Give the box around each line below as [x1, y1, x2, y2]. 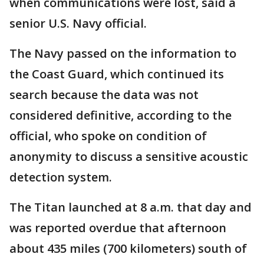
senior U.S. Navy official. [9, 15, 147, 31]
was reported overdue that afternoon [9, 219, 226, 236]
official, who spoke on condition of [9, 127, 207, 144]
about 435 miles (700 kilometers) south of [9, 240, 247, 256]
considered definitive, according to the [9, 107, 232, 123]
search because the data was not [9, 86, 199, 103]
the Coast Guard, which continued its [9, 65, 224, 82]
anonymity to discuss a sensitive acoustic [9, 148, 248, 164]
